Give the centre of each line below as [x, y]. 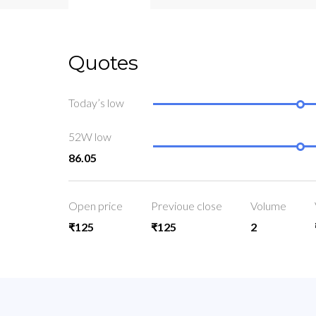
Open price [96, 206]
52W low [90, 137]
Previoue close [187, 206]
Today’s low [96, 103]
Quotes [103, 63]
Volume [268, 206]
